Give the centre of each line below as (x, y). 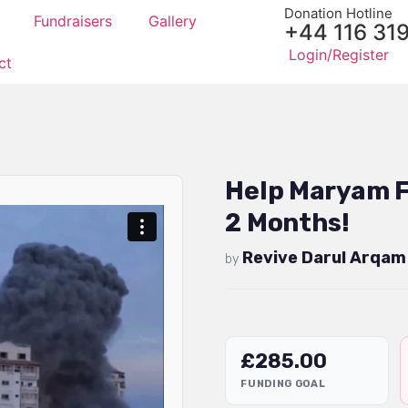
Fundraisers (72, 21)
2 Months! (287, 223)
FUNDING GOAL (283, 384)
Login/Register (338, 55)
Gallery (172, 21)
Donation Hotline (338, 13)
